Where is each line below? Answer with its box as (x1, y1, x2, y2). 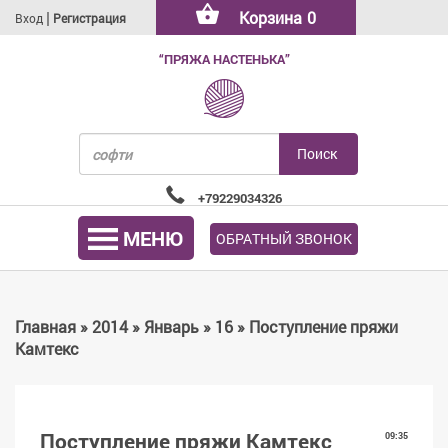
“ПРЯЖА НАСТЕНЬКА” (158, 50, 290, 68)
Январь (144, 316, 199, 337)
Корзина (239, 7, 302, 28)
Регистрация (53, 9, 126, 26)
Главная (15, 316, 76, 337)
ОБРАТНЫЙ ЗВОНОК (216, 228, 352, 248)
